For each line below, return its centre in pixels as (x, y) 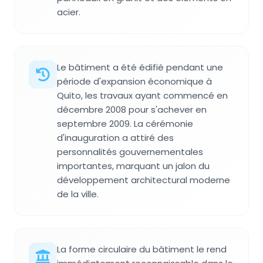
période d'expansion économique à (134, 81)
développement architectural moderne (144, 180)
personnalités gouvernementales (130, 151)
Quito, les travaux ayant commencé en (142, 95)
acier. (69, 12)
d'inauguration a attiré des (115, 137)
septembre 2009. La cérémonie (125, 123)
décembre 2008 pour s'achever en (132, 109)
